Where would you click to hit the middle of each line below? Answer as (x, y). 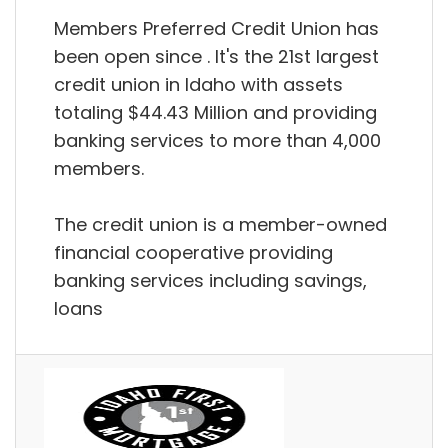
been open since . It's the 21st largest (216, 56)
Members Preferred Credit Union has (216, 28)
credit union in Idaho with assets (198, 84)
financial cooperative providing (193, 252)
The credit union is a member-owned (220, 224)
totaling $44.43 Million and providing (215, 112)
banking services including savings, (210, 280)
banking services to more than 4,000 (217, 140)
